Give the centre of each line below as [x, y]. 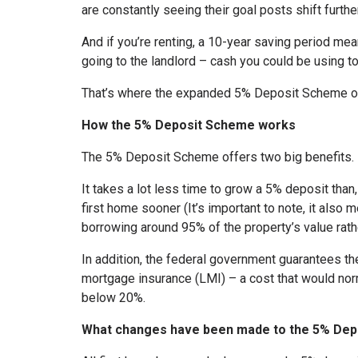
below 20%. [113, 297]
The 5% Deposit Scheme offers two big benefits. [218, 157]
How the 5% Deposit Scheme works [189, 125]
